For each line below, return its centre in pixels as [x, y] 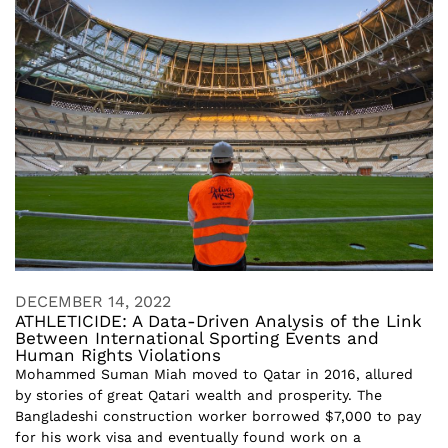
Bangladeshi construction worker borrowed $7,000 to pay [218, 415]
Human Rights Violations [118, 354]
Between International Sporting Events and [197, 337]
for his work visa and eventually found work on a [188, 436]
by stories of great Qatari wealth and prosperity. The [198, 394]
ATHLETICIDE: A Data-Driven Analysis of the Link [218, 320]
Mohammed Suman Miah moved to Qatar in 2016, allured [214, 373]
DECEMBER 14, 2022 [93, 301]
